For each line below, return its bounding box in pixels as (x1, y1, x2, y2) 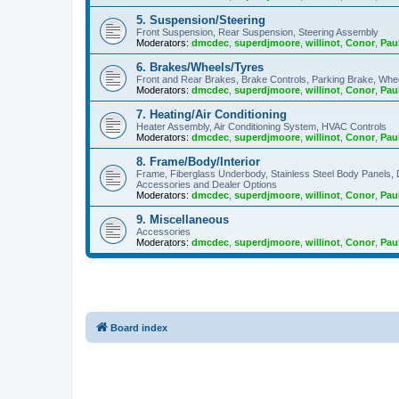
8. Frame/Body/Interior (136, 154, 260, 168)
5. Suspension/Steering (136, 12, 265, 27)
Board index (110, 322, 167, 333)
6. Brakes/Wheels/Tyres (136, 60, 264, 74)
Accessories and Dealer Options (136, 178, 277, 190)
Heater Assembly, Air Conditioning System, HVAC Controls (136, 120, 387, 132)
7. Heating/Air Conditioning (136, 107, 287, 121)
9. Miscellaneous (136, 212, 229, 226)
